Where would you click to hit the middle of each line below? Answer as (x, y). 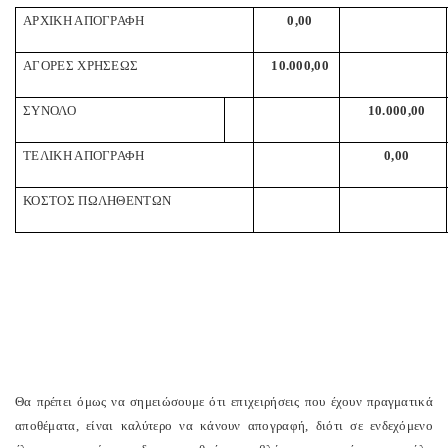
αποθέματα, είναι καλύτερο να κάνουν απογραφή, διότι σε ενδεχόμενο (224, 425)
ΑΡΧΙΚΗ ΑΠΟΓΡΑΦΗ (84, 20)
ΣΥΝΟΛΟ (49, 110)
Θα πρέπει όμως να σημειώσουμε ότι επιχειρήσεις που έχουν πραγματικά (224, 401)
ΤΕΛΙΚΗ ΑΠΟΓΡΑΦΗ (84, 155)
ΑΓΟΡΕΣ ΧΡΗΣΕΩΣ (81, 65)
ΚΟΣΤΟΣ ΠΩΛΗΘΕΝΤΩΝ (97, 200)
